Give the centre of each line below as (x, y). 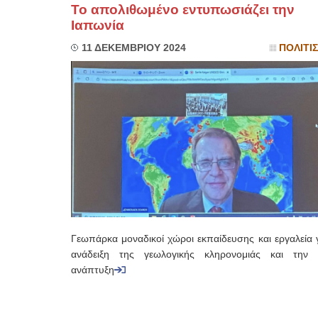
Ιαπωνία (97, 25)
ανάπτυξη (92, 270)
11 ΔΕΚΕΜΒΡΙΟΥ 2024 (133, 48)
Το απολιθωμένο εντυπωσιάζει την (182, 10)
